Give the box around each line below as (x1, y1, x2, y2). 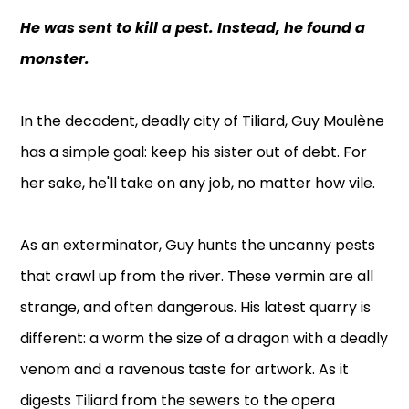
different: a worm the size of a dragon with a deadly (20, 328, 389, 350)
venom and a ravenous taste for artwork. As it (20, 359, 350, 381)
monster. (20, 48, 90, 70)
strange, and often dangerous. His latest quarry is (20, 297, 372, 319)
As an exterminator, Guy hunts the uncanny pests (20, 235, 376, 257)
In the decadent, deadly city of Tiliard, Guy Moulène (20, 110, 385, 132)
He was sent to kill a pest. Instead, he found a (20, 17, 366, 39)
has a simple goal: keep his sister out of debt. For (20, 142, 368, 163)
